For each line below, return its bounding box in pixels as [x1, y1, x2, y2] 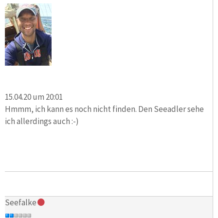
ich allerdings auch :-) [5, 115, 79, 127]
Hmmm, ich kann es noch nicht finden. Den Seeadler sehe [5, 103, 204, 114]
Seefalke [5, 197, 36, 208]
